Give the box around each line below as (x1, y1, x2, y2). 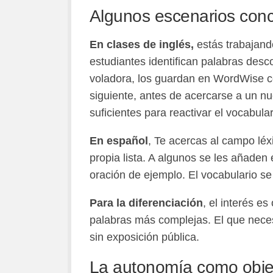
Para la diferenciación (89, 196, 203, 209)
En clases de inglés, (89, 38, 194, 51)
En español (89, 134, 148, 147)
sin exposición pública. (89, 230, 199, 243)
